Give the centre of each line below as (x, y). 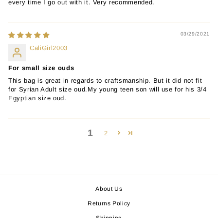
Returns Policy (109, 203)
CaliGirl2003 (49, 48)
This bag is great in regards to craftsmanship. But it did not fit (105, 80)
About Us (109, 189)
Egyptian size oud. (37, 98)
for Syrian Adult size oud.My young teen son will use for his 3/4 (108, 89)
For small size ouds (41, 68)
